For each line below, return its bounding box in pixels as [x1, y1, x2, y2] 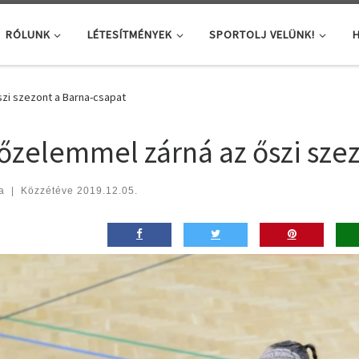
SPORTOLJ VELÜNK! [209, 26, 316, 42]
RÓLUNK [5, 26, 50, 42]
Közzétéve [20, 184, 77, 196]
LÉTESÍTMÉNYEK [87, 26, 172, 42]
